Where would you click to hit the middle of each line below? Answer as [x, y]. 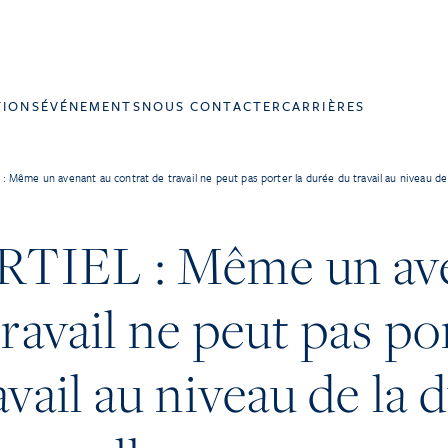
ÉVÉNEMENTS [91, 106]
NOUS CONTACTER [212, 106]
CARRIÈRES [323, 106]
